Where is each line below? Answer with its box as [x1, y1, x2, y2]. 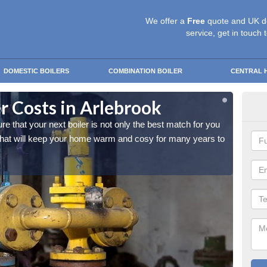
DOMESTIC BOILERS [4, 67, 69, 74]
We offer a [145, 16, 187, 26]
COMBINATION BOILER [108, 67, 182, 74]
